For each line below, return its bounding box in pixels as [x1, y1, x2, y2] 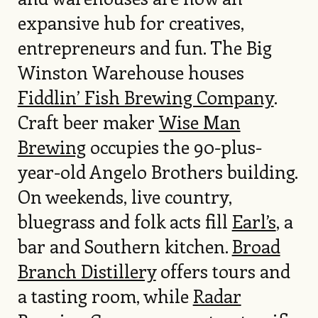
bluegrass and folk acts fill [17, 209, 232, 234]
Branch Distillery [17, 258, 156, 284]
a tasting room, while [17, 283, 193, 309]
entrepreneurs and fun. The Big [17, 35, 272, 60]
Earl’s [231, 209, 276, 234]
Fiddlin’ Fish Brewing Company [17, 84, 274, 110]
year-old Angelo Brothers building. [17, 159, 297, 185]
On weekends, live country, [17, 184, 232, 209]
